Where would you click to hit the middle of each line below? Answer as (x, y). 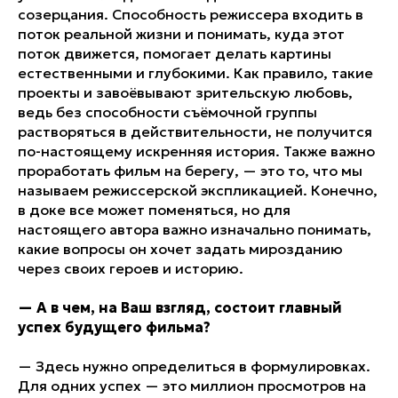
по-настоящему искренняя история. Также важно (196, 151)
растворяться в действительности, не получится (195, 131)
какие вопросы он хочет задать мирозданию (180, 248)
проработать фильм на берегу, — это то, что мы (190, 170)
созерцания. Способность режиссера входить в (191, 14)
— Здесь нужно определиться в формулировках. (194, 366)
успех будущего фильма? (114, 326)
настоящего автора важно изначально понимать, (195, 229)
